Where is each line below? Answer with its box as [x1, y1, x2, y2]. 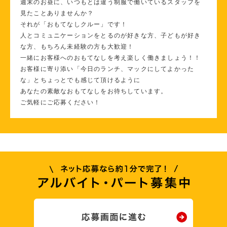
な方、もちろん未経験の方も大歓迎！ [20, 43, 134, 50]
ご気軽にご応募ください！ [20, 98, 101, 106]
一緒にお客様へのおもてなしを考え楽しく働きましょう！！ [20, 54, 201, 61]
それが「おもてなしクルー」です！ [20, 20, 128, 28]
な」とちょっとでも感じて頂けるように [20, 76, 141, 84]
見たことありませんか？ [20, 9, 94, 17]
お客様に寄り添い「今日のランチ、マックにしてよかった [20, 65, 195, 72]
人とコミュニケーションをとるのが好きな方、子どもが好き [20, 31, 201, 39]
